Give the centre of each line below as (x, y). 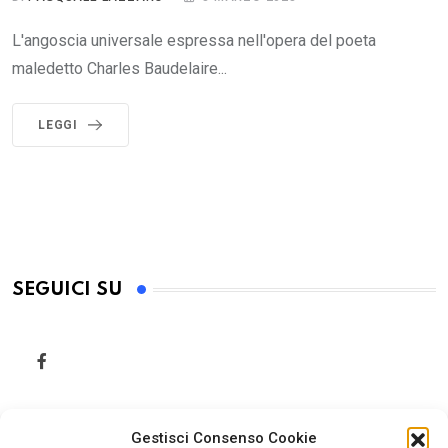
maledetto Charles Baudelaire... (119, 69)
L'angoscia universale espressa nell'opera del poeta (194, 41)
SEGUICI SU (67, 290)
